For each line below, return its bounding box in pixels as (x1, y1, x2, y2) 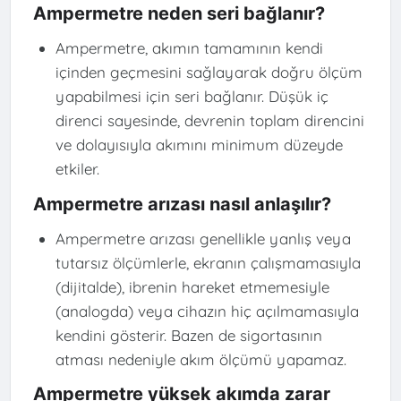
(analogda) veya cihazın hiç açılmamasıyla (55, 301, 359, 320)
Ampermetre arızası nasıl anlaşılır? (32, 192, 331, 215)
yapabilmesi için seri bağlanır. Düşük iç (55, 87, 328, 107)
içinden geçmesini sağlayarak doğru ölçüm (55, 63, 363, 82)
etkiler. (55, 159, 99, 179)
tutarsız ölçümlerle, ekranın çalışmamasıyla (55, 252, 361, 272)
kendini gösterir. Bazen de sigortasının (55, 325, 322, 345)
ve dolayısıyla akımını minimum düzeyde (55, 135, 343, 155)
